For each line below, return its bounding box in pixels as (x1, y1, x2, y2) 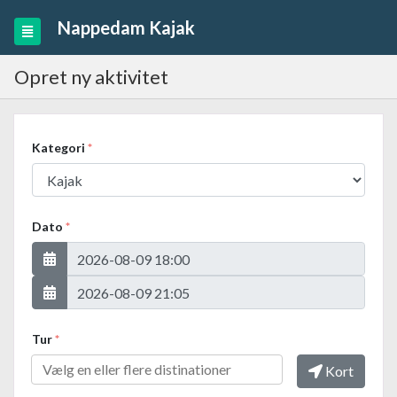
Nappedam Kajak (58, 17, 195, 38)
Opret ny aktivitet (14, 65, 168, 89)
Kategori (32, 140, 88, 155)
